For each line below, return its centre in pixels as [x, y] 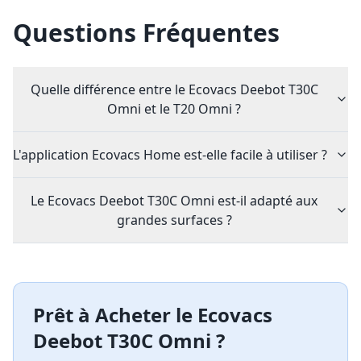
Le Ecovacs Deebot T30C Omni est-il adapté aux [174, 201]
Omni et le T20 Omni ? [174, 109]
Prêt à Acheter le [115, 315]
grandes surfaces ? [174, 220]
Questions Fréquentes [146, 33]
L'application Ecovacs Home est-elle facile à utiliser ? [170, 155]
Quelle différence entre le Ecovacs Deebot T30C [174, 89]
